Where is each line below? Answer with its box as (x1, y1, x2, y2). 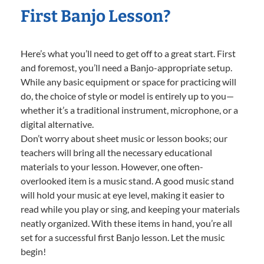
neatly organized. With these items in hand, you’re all (21, 217, 232, 229)
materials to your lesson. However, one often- (21, 160, 203, 172)
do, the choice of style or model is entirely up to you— (21, 90, 234, 101)
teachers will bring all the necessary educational (21, 146, 212, 158)
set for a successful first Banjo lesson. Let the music (21, 231, 225, 243)
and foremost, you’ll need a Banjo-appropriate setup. (21, 61, 232, 73)
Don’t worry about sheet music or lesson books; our (21, 132, 227, 144)
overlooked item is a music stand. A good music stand (21, 174, 234, 186)
